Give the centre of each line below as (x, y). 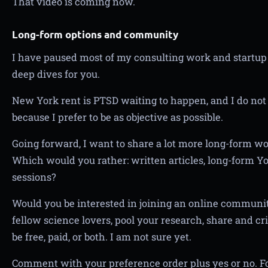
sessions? (34, 177)
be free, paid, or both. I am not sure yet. (102, 237)
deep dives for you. (56, 74)
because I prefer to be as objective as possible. (118, 117)
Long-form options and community (95, 34)
